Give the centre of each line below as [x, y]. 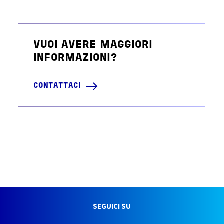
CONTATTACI [57, 86]
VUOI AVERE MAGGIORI [93, 45]
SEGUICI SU [112, 207]
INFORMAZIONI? [76, 58]
